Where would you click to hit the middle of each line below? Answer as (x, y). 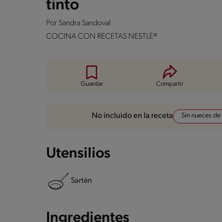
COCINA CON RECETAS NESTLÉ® (102, 36)
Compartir (170, 84)
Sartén (81, 181)
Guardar (92, 84)
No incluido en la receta (133, 116)
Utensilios (78, 154)
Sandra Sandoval (84, 23)
